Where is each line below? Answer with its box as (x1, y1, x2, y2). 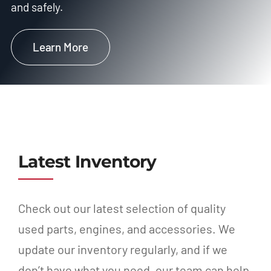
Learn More (32, 40, 89, 54)
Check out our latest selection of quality (18, 200, 226, 215)
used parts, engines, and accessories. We (18, 221, 235, 236)
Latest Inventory (18, 151, 157, 172)
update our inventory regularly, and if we (18, 241, 227, 256)
